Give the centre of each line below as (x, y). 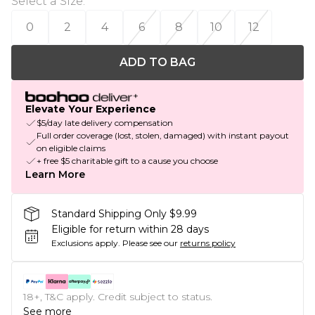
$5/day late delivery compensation (105, 123)
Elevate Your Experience (91, 109)
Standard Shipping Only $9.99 (124, 213)
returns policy (208, 243)
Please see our (150, 243)
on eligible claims (71, 148)
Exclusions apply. (86, 243)
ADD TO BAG (157, 62)
